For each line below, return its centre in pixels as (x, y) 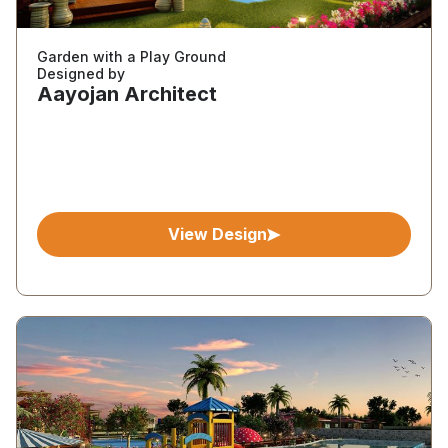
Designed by (81, 73)
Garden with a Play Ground (131, 56)
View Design (217, 234)
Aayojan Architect (127, 94)
